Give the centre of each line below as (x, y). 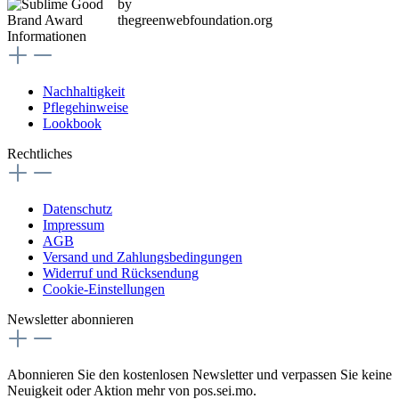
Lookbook (72, 123)
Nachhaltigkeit (84, 91)
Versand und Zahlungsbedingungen (142, 256)
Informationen (47, 36)
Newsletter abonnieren (70, 319)
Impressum (73, 224)
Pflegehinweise (85, 107)
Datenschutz (77, 208)
